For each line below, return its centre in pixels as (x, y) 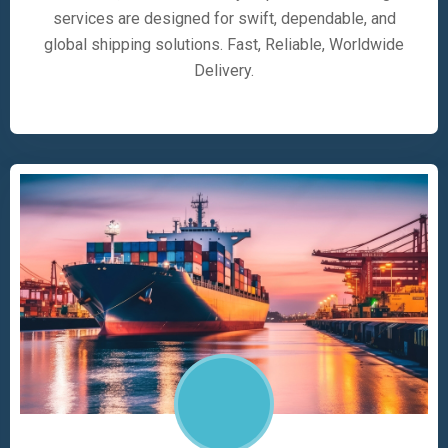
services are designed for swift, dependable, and (224, 18)
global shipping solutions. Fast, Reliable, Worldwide (224, 44)
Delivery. (224, 70)
